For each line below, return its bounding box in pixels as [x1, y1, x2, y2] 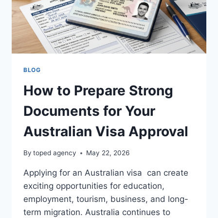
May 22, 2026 [86, 149, 130, 157]
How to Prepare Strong [23, 82, 173, 99]
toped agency [33, 149, 77, 157]
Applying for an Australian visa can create [23, 168, 188, 178]
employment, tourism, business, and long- [23, 194, 188, 204]
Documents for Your [23, 102, 155, 119]
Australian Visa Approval [23, 123, 188, 140]
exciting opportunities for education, [23, 181, 164, 191]
